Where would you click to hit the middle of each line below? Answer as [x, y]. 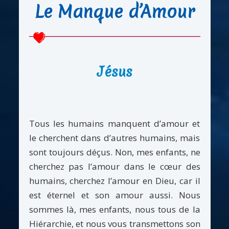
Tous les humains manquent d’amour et [114, 123]
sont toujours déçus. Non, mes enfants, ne [114, 152]
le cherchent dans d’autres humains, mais [114, 138]
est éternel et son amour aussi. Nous [114, 195]
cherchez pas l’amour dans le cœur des [114, 166]
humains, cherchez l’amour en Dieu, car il [114, 180]
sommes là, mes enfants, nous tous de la [114, 209]
